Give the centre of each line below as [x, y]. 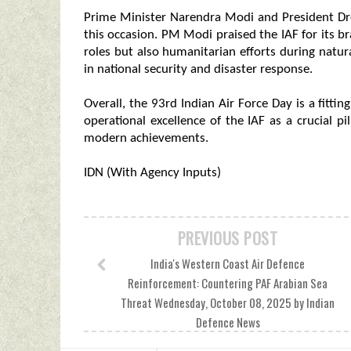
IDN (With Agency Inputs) [152, 173]
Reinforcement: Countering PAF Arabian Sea [228, 283]
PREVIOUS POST [228, 238]
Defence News [228, 322]
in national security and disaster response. [198, 69]
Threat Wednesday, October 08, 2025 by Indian [228, 302]
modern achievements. [146, 138]
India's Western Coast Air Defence [228, 263]
